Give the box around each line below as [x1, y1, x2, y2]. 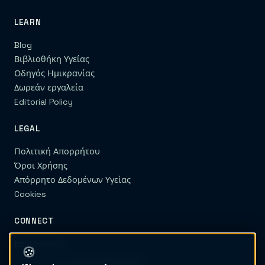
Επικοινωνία [14, 238, 64, 250]
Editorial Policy [14, 96, 73, 108]
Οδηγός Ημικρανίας [14, 68, 95, 79]
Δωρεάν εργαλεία [14, 82, 83, 93]
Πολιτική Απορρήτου [14, 146, 100, 157]
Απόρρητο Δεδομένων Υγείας [14, 174, 131, 186]
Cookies [14, 189, 46, 200]
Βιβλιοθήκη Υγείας [14, 54, 89, 65]
